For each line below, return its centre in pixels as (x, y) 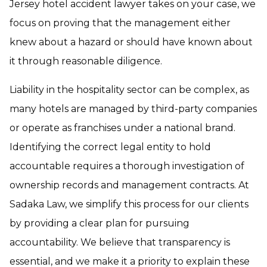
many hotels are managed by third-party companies (133, 109)
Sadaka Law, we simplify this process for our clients (129, 204)
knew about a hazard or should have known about (131, 42)
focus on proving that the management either (120, 23)
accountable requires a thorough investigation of (127, 166)
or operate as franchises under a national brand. (122, 128)
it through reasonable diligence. (86, 61)
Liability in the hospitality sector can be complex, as (129, 90)
